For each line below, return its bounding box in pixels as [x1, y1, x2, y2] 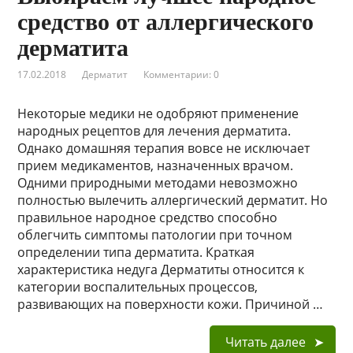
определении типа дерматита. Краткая [17, 243, 255, 261]
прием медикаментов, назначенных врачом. [17, 157, 294, 174]
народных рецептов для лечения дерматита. [17, 122, 292, 139]
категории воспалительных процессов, [17, 278, 258, 295]
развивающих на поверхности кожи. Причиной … [17, 295, 324, 313]
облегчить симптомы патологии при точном [17, 226, 293, 243]
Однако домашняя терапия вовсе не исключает [17, 139, 310, 157]
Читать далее [225, 333, 306, 351]
